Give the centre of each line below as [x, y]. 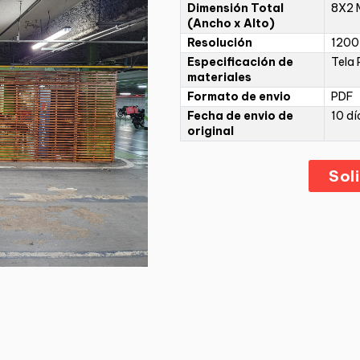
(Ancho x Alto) [231, 24]
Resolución [220, 43]
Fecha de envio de [240, 116]
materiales [219, 78]
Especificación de [240, 62]
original [211, 131]
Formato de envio [239, 97]
